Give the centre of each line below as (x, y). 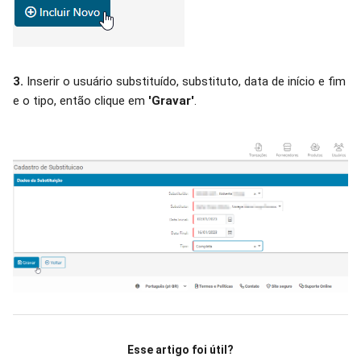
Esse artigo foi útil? (180, 350)
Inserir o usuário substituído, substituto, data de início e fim (185, 82)
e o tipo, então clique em (81, 101)
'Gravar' (171, 101)
